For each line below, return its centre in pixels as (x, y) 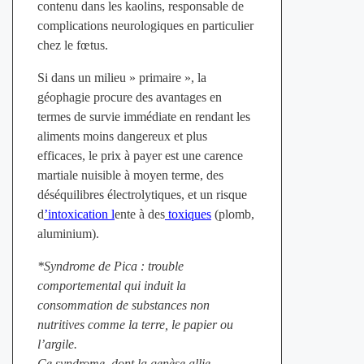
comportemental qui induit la (111, 286)
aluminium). (68, 234)
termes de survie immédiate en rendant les (143, 117)
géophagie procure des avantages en (129, 97)
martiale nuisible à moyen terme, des (130, 175)
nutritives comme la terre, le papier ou (135, 325)
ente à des (139, 214)
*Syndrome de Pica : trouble (110, 266)
